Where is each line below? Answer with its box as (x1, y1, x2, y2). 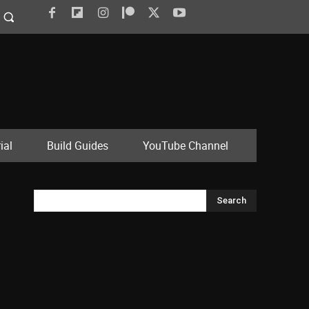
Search (217, 195, 246, 206)
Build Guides (47, 138, 108, 154)
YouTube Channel (143, 138, 228, 154)
